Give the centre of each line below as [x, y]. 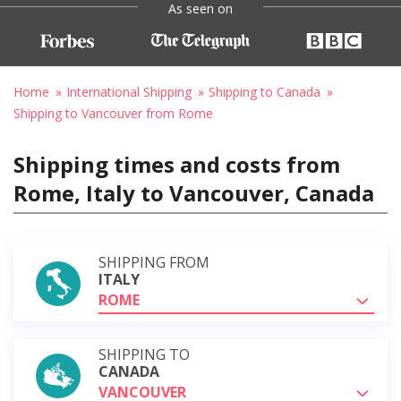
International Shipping [129, 91]
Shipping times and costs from [177, 164]
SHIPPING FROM [154, 262]
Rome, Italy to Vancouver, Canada [194, 192]
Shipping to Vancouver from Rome [113, 113]
